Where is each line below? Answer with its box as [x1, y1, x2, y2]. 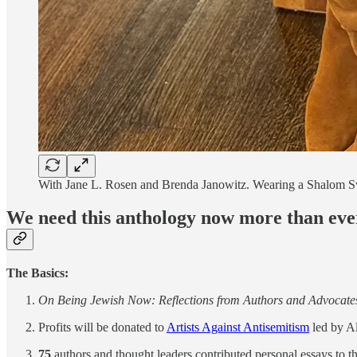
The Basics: [6, 266, 69, 280]
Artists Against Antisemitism [167, 320, 309, 335]
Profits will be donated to [38, 320, 167, 335]
